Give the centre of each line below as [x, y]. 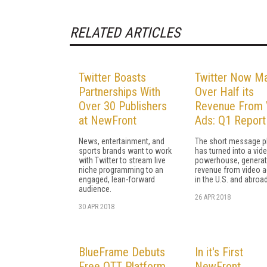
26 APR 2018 [213, 197]
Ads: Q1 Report [230, 120]
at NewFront [108, 120]
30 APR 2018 [97, 207]
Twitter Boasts [112, 77]
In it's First [219, 252]
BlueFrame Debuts [122, 252]
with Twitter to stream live [122, 160]
